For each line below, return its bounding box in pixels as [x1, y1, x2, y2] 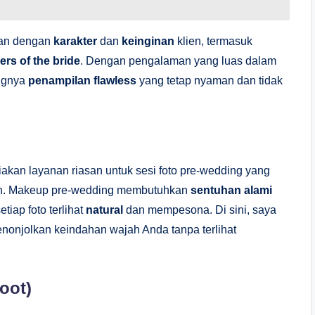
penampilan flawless [28, 74, 136, 86]
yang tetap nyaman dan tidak [136, 74, 283, 86]
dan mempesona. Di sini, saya [123, 203, 276, 216]
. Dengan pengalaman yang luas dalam [80, 54, 276, 67]
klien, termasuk [174, 34, 252, 47]
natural [86, 203, 123, 216]
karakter [53, 34, 97, 47]
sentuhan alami [191, 184, 272, 196]
